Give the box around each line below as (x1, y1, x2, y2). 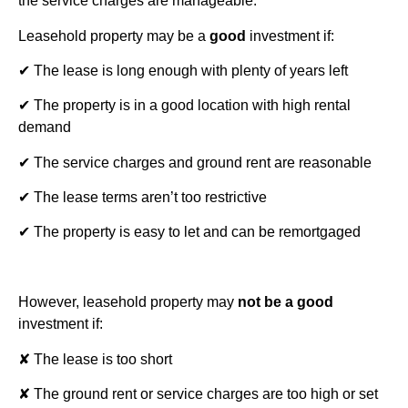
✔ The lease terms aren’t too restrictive (18, 189, 267, 206)
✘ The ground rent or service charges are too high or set (18, 386, 378, 403)
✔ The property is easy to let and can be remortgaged (18, 224, 361, 240)
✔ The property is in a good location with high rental (18, 97, 351, 114)
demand (18, 119, 75, 136)
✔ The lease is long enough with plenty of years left (18, 62, 352, 78)
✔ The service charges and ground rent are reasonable (18, 154, 375, 170)
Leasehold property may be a (18, 27, 209, 44)
